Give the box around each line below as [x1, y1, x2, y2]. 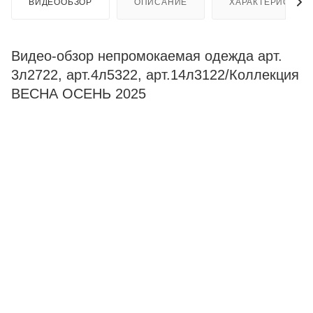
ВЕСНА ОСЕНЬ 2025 [11, 86, 146, 102]
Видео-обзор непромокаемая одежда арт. [11, 48, 282, 64]
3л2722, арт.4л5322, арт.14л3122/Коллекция [11, 67, 299, 83]
